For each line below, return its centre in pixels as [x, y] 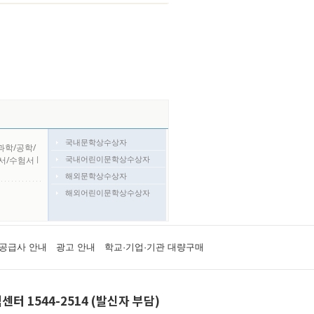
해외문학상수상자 [96, 176]
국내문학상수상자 [96, 142]
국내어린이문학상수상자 [107, 159]
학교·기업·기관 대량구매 [154, 247]
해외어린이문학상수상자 [107, 192]
